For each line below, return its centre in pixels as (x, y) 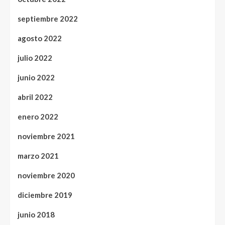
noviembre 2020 (46, 176)
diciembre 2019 (45, 195)
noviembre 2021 (46, 136)
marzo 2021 (38, 156)
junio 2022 (36, 78)
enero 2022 (38, 117)
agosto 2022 (40, 38)
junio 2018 (36, 215)
